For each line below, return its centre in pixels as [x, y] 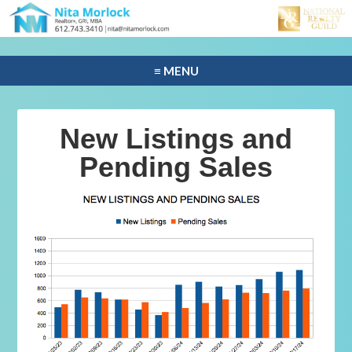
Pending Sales [176, 167]
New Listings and [176, 139]
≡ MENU [176, 71]
